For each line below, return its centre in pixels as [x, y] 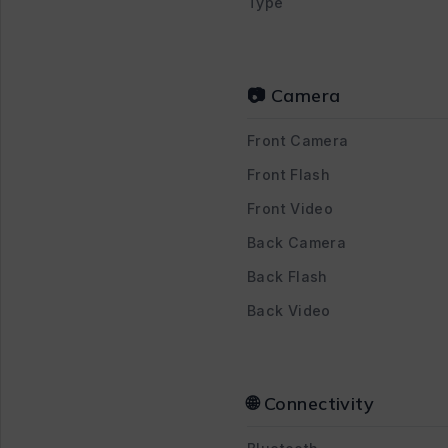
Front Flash [289, 174]
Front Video [290, 208]
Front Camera [298, 140]
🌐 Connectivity [311, 403]
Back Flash [287, 276]
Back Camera [297, 242]
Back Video [289, 310]
